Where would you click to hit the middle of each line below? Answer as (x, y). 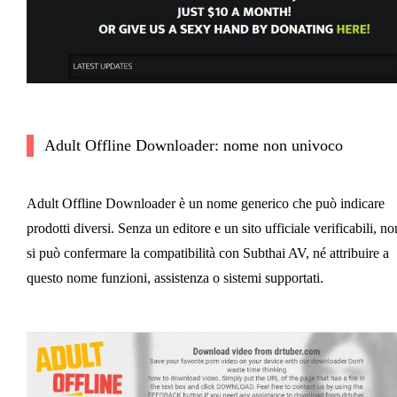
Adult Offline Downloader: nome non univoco (193, 146)
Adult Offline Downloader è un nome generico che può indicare (205, 204)
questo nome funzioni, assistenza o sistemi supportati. (175, 278)
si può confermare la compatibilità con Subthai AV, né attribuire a (207, 253)
